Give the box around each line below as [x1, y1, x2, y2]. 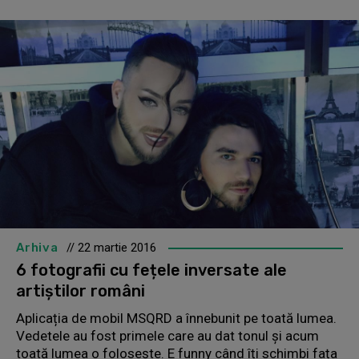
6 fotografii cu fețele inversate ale [16, 260, 287, 280]
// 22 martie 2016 [66, 240, 156, 255]
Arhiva [16, 240, 58, 255]
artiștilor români [16, 280, 145, 301]
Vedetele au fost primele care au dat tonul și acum [16, 327, 319, 344]
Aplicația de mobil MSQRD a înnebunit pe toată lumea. [16, 309, 337, 326]
